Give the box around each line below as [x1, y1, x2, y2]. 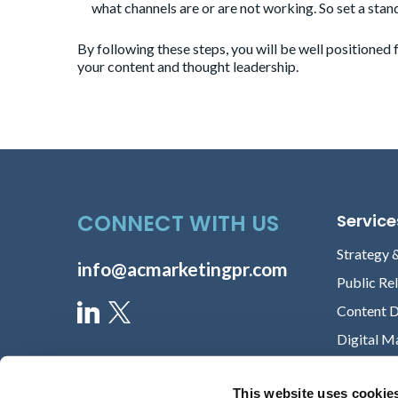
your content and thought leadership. [77, 58, 298, 75]
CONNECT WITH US [77, 209, 279, 239]
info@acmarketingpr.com [77, 258, 288, 281]
